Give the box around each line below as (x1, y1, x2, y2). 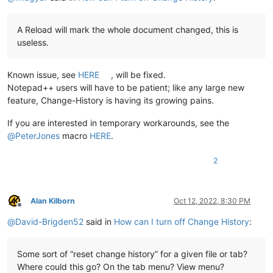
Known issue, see (7, 69, 78, 80)
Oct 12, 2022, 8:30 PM (174, 196, 250, 205)
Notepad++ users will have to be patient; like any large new (7, 82, 244, 93)
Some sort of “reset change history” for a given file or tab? (17, 248, 247, 259)
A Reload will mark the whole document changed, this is (17, 24, 238, 35)
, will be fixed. (111, 69, 166, 80)
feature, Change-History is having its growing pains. (7, 94, 214, 105)
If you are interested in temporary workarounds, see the (7, 117, 229, 128)
